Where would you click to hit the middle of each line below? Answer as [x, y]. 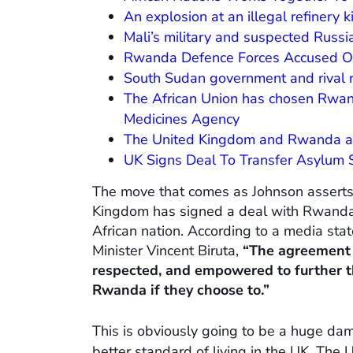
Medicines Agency [182, 119]
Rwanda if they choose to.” [181, 290]
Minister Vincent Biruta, [167, 251]
